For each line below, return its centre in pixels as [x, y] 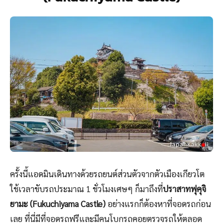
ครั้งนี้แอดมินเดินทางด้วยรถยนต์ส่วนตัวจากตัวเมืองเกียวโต [107, 174]
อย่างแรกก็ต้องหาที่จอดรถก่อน [158, 204]
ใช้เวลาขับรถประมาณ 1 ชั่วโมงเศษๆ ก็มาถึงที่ [86, 189]
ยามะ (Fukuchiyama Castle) [58, 204]
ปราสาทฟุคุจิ [184, 189]
